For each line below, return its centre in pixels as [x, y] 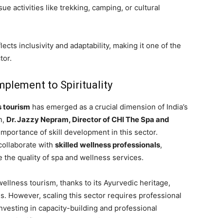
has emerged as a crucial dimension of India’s [109, 107]
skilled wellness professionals [108, 145]
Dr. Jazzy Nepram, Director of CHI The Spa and [88, 119]
